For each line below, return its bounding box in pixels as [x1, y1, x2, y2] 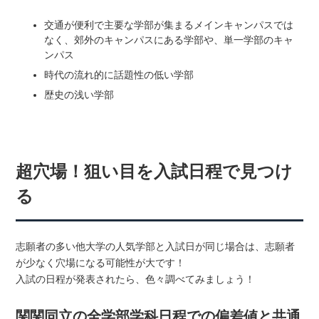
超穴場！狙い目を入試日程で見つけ [16, 162, 293, 181]
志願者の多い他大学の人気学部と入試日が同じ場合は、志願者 [16, 240, 296, 252]
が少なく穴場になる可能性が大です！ [16, 256, 186, 268]
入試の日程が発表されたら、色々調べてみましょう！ [16, 273, 256, 285]
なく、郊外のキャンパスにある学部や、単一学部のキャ [44, 34, 294, 46]
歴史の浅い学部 [44, 89, 115, 101]
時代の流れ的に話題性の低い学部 [44, 69, 194, 81]
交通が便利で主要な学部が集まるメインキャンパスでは [44, 19, 294, 31]
